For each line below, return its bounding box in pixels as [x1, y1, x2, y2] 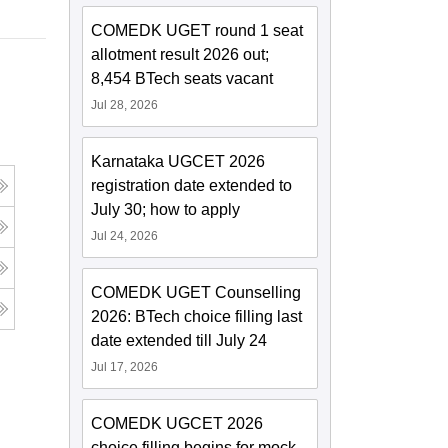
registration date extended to [91, 177, 293, 195]
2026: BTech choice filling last [91, 308, 303, 326]
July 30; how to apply [91, 201, 241, 219]
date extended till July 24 [91, 332, 268, 350]
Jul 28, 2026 [91, 98, 159, 113]
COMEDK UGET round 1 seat [91, 22, 304, 40]
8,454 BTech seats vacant [91, 70, 274, 88]
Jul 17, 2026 [91, 360, 159, 375]
